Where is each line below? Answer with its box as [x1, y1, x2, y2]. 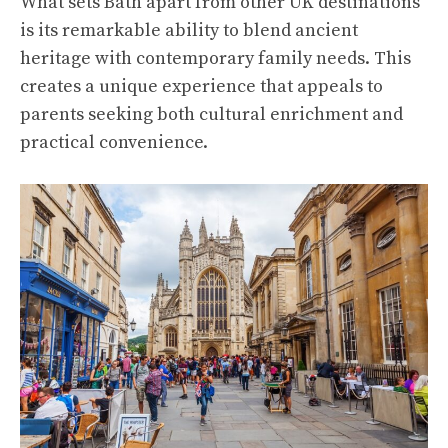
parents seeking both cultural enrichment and [20, 102, 403, 126]
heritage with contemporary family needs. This [20, 46, 411, 70]
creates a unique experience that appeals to [20, 74, 383, 98]
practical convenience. [20, 130, 208, 154]
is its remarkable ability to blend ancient [20, 18, 358, 42]
